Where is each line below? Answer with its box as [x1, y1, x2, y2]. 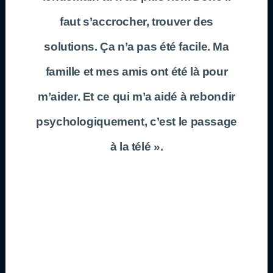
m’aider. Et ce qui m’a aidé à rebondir [38, 90, 235, 103]
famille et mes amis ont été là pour [45, 65, 228, 78]
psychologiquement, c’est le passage [36, 115, 237, 128]
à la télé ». [110, 140, 163, 153]
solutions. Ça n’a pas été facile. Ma [44, 40, 229, 53]
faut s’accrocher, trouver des [60, 15, 213, 28]
